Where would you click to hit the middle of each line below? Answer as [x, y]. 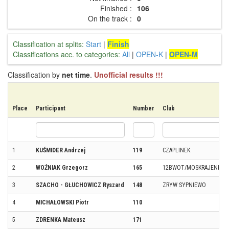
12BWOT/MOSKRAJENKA [193, 167]
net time [76, 74]
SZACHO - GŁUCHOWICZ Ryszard [80, 185]
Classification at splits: [48, 44]
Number [144, 108]
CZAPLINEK [176, 150]
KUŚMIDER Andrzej [61, 150]
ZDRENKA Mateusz [61, 220]
